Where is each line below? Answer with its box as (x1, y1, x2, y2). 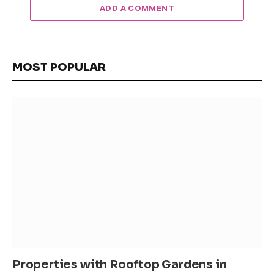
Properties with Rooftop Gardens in (12, 257, 227, 273)
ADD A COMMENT (99, 3, 175, 13)
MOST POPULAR (12, 61, 106, 75)
